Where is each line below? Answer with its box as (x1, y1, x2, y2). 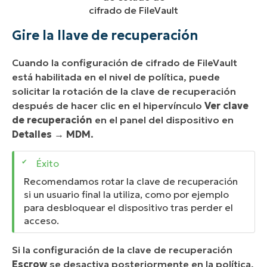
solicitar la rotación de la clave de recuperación (12, 85, 236, 98)
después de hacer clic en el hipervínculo (12, 100, 204, 112)
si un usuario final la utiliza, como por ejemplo (24, 188, 229, 200)
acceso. (24, 214, 61, 226)
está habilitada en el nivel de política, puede (12, 71, 220, 83)
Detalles (12, 128, 54, 141)
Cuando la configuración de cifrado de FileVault (12, 57, 237, 69)
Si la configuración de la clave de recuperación (12, 244, 232, 256)
